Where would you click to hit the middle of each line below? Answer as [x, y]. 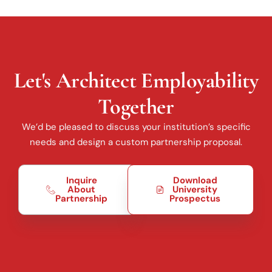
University [195, 190]
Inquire [81, 181]
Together [136, 106]
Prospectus [195, 199]
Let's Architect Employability [136, 80]
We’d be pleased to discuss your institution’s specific [136, 127]
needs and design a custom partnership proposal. [136, 142]
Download [195, 181]
